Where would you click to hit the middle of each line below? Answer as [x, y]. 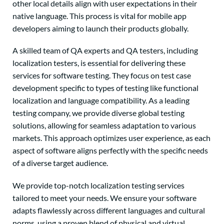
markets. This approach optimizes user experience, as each [111, 138]
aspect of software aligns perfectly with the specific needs [110, 150]
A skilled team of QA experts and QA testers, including [105, 50]
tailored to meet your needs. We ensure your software [104, 197]
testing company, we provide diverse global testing [98, 113]
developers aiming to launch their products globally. [100, 28]
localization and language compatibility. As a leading [101, 100]
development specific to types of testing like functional [105, 88]
